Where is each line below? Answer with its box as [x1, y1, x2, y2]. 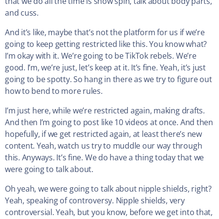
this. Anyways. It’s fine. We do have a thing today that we [5, 152, 204, 163]
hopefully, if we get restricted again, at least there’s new [5, 129, 202, 140]
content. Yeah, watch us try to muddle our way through [5, 140, 202, 152]
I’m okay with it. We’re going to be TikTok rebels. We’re [5, 50, 197, 62]
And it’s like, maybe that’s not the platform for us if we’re [5, 27, 205, 38]
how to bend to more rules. [5, 86, 103, 97]
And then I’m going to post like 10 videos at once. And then [5, 117, 213, 128]
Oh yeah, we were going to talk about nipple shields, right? [5, 183, 212, 195]
